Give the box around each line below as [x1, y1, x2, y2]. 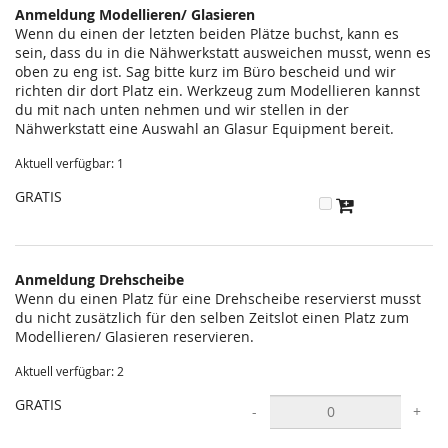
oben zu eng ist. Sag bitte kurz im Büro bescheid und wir [15, 62, 396, 81]
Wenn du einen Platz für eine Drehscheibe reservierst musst [15, 288, 421, 308]
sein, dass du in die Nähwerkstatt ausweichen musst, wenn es [15, 43, 431, 62]
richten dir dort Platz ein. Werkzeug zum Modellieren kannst [15, 81, 420, 100]
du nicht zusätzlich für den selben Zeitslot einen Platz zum [15, 307, 409, 327]
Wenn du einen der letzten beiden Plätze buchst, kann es [15, 24, 399, 43]
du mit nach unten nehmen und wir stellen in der [15, 100, 349, 119]
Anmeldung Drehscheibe [15, 269, 184, 289]
